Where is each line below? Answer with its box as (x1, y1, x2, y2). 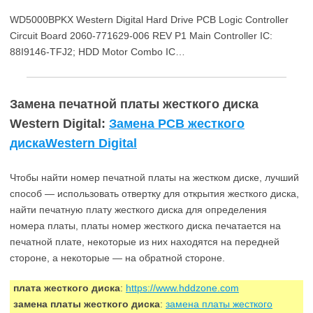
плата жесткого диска (13, 282, 120, 293)
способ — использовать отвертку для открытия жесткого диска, (10, 188, 299, 199)
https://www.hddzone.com (126, 282, 239, 293)
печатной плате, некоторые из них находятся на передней (10, 236, 279, 247)
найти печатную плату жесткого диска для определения (10, 204, 267, 215)
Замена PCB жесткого (109, 117, 245, 131)
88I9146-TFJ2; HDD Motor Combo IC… (10, 46, 185, 57)
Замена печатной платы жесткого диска (10, 97, 259, 111)
